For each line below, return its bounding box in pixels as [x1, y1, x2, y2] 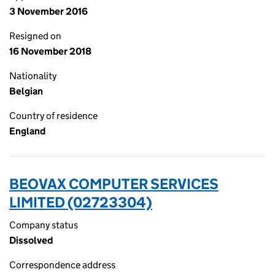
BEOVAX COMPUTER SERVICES [9, 175, 219, 193]
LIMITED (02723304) [9, 193, 152, 211]
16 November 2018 [9, 45, 91, 57]
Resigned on [9, 30, 61, 42]
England [9, 125, 45, 137]
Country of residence [9, 110, 98, 122]
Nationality [9, 70, 56, 82]
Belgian [9, 85, 43, 97]
